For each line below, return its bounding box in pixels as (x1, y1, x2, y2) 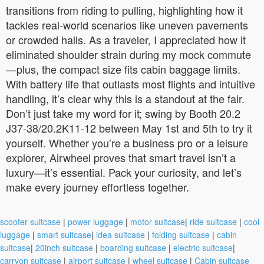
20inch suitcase (35, 241, 93, 253)
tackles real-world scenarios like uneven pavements (6, 16, 248, 32)
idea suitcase (96, 228, 145, 240)
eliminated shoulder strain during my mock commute (6, 46, 251, 62)
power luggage (68, 215, 123, 227)
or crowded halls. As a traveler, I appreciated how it (6, 31, 246, 47)
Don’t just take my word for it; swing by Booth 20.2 (6, 105, 240, 121)
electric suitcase (173, 241, 233, 253)
